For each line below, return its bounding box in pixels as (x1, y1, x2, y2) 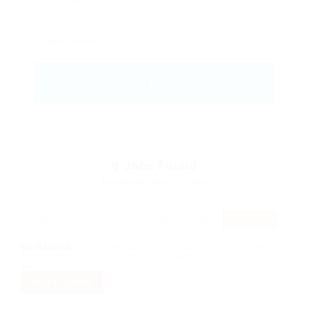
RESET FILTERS (32, 277, 92, 288)
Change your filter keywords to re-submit (21, 251, 198, 263)
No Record (21, 241, 70, 253)
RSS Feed (235, 215, 270, 225)
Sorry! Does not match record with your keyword (70, 241, 280, 253)
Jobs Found (123, 159, 198, 174)
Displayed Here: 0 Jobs (100, 177, 209, 188)
